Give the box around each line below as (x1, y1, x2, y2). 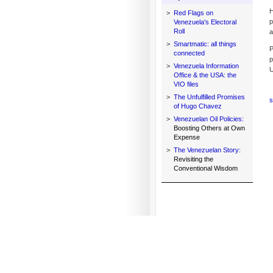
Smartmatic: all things (173, 40, 236, 48)
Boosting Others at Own (173, 124, 245, 132)
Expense (173, 133, 200, 141)
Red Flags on (173, 9, 213, 16)
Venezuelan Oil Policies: (173, 115, 244, 122)
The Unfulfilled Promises (173, 93, 245, 101)
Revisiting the (173, 155, 213, 163)
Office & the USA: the (173, 71, 236, 79)
